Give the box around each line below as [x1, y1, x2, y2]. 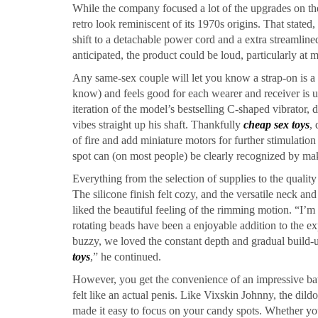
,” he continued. [90, 251, 161, 263]
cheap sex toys [243, 119, 309, 131]
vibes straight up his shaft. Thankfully [72, 119, 243, 131]
